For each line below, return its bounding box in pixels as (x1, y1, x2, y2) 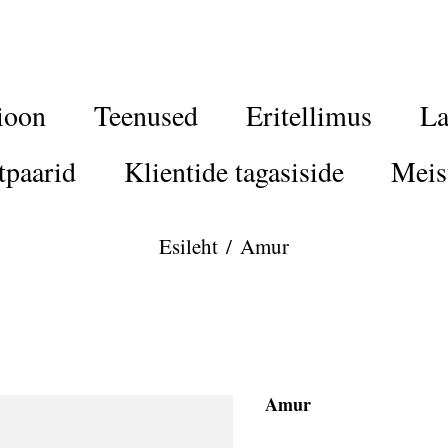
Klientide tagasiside (123, 152, 344, 190)
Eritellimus (245, 96, 372, 134)
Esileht (159, 232, 218, 260)
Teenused (94, 96, 199, 134)
